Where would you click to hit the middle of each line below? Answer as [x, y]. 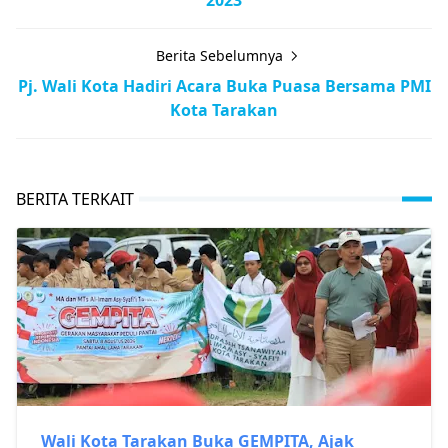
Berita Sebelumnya [221, 55]
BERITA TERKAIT [75, 198]
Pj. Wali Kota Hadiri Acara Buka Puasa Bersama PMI [224, 85]
